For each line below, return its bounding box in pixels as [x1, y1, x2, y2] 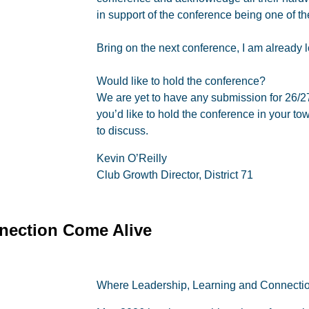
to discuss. [97, 125, 148, 137]
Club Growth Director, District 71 [97, 169, 253, 181]
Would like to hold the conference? [97, 75, 266, 87]
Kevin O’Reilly [97, 152, 167, 164]
